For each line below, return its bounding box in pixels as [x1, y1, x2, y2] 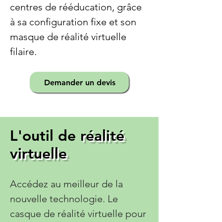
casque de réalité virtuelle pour [10, 208, 146, 220]
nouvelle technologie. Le [10, 193, 118, 205]
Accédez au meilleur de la [10, 178, 123, 190]
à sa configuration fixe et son [10, 16, 136, 28]
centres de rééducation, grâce [10, 1, 142, 13]
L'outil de [10, 127, 80, 145]
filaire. [10, 46, 37, 57]
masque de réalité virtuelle [10, 31, 126, 43]
